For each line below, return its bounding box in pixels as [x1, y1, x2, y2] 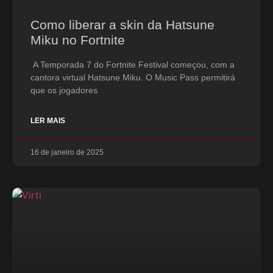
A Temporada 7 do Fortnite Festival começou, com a [30, 60, 235, 69]
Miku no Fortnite [30, 33, 125, 47]
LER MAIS [30, 116, 65, 125]
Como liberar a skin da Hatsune [30, 18, 214, 32]
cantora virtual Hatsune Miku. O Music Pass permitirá [30, 73, 235, 82]
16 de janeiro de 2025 [30, 148, 104, 157]
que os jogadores [30, 85, 97, 95]
